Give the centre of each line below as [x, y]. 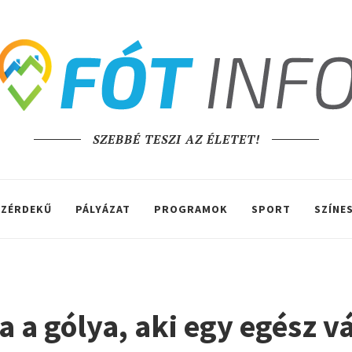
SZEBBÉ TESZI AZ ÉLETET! [176, 139]
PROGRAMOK [191, 209]
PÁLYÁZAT [103, 209]
